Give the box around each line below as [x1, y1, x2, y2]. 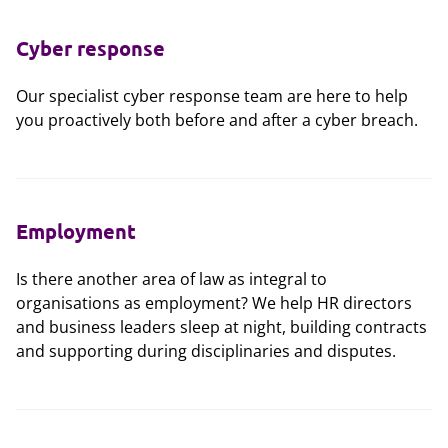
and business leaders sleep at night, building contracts [16, 316, 427, 338]
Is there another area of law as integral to [16, 268, 327, 290]
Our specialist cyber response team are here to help [16, 85, 408, 107]
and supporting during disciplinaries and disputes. [16, 340, 396, 362]
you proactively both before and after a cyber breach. [16, 109, 418, 131]
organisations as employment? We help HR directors [16, 292, 412, 314]
